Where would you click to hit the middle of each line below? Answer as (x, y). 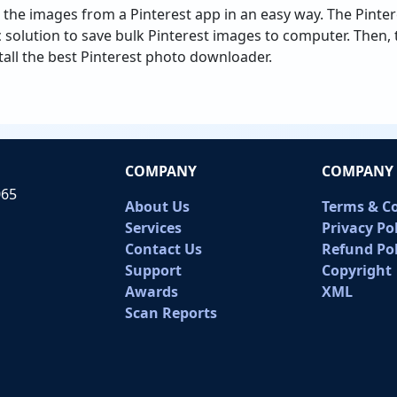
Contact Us (163, 249)
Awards (152, 292)
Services (153, 228)
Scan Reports (171, 313)
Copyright (356, 270)
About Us (157, 206)
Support (153, 270)
